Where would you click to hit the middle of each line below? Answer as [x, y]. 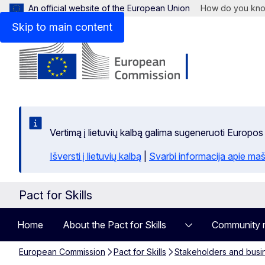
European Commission [62, 252]
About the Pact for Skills [114, 225]
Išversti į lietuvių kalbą [96, 156]
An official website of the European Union [109, 8]
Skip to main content [62, 27]
